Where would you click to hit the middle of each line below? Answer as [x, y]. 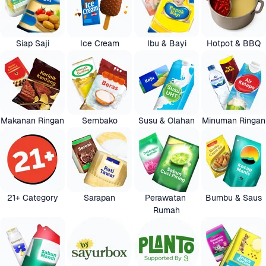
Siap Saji [32, 43]
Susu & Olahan [167, 121]
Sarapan [99, 198]
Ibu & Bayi [167, 43]
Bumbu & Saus [234, 198]
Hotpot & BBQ [234, 43]
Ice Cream [99, 43]
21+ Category [32, 198]
